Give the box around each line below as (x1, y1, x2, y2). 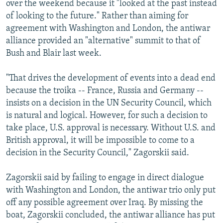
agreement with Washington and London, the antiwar (6, 23, 210, 33)
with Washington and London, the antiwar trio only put (6, 185, 216, 195)
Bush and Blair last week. (6, 48, 102, 58)
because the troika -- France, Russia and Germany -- (6, 86, 204, 96)
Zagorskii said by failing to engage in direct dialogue (6, 173, 204, 183)
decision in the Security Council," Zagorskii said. (6, 148, 189, 158)
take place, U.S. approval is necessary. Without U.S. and (6, 123, 216, 133)
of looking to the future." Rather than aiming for (6, 11, 188, 21)
